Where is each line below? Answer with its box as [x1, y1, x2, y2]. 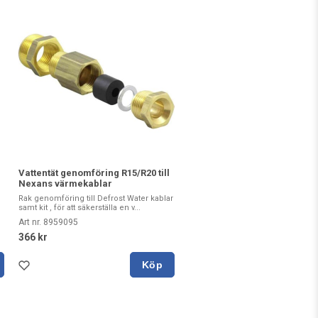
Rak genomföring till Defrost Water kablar [18, 193, 173, 203]
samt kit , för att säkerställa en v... [18, 202, 141, 212]
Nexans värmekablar [18, 177, 112, 189]
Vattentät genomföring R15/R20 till [18, 167, 170, 178]
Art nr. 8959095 [18, 216, 78, 227]
